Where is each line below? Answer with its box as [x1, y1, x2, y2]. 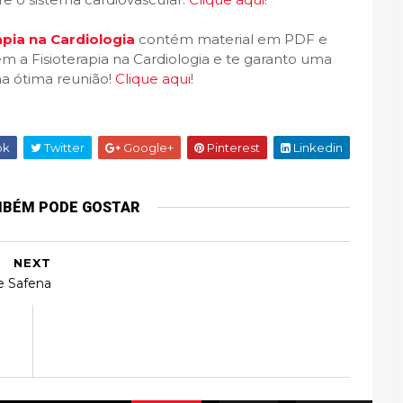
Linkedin [291, 140, 343, 155]
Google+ [121, 140, 174, 155]
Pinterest [204, 140, 260, 155]
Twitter [41, 140, 85, 155]
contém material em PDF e [139, 31, 327, 48]
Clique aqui [115, 70, 191, 87]
